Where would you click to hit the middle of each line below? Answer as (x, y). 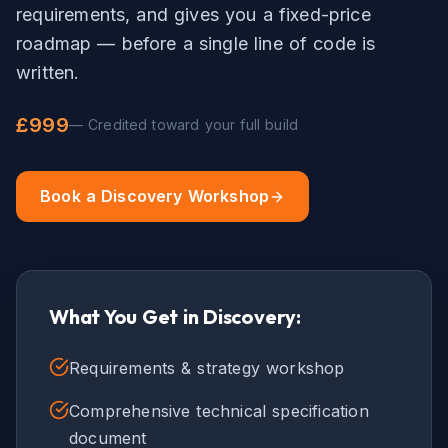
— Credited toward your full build (183, 124)
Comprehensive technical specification (219, 411)
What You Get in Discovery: (175, 316)
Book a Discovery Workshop (155, 196)
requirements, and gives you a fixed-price (193, 14)
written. (48, 72)
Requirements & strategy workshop (207, 368)
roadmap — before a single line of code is (196, 43)
